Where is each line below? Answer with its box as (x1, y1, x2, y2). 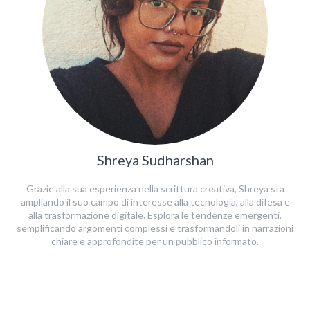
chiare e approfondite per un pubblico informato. (51, 235, 259, 247)
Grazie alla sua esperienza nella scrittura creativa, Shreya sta (26, 182, 284, 194)
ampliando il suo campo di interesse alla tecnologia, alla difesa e (20, 195, 290, 208)
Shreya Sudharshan (96, 151, 214, 168)
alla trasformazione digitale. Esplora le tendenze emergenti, (28, 208, 282, 221)
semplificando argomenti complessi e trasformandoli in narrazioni (17, 221, 293, 234)
